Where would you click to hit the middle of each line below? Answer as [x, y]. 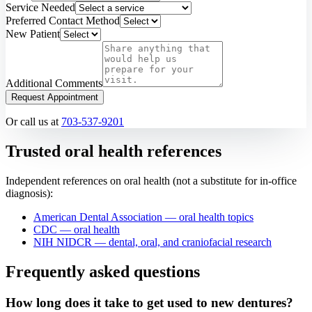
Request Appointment [55, 97]
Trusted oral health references [114, 151]
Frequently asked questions [103, 271]
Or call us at [32, 122]
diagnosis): [29, 193]
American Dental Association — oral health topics [143, 217]
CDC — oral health [77, 229]
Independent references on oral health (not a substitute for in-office [151, 180]
